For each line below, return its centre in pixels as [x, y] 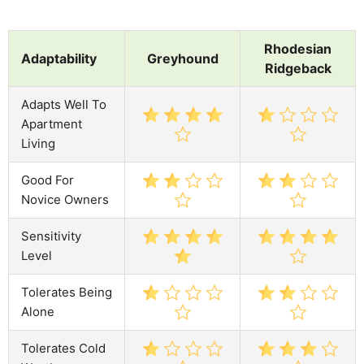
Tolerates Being [67, 292]
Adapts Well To [64, 104]
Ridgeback [298, 68]
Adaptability [59, 58]
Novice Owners [65, 199]
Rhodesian [298, 48]
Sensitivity [51, 236]
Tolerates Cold [63, 348]
